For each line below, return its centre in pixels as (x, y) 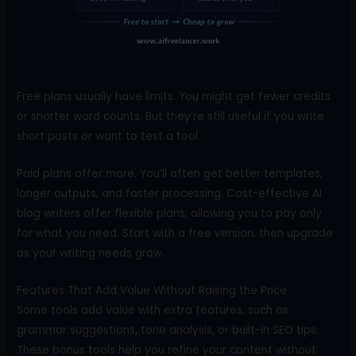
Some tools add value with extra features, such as (153, 310)
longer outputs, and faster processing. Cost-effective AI (170, 193)
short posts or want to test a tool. (109, 137)
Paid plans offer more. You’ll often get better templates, (170, 173)
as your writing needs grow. (91, 253)
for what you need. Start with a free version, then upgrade (175, 233)
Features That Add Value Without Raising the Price (152, 290)
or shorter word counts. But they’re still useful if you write (171, 117)
